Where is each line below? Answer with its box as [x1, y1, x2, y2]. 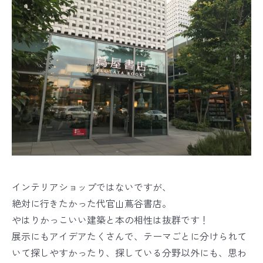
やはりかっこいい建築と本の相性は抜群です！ [12, 214, 209, 227]
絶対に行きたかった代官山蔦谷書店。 [12, 198, 171, 210]
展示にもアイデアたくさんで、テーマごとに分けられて [12, 231, 247, 243]
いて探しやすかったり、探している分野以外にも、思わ [12, 247, 247, 259]
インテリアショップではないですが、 [12, 181, 171, 194]
